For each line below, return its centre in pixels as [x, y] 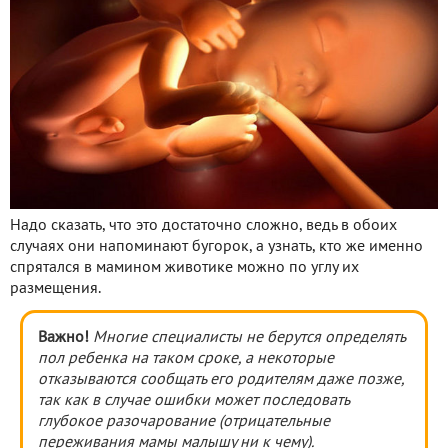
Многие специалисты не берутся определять [249, 337]
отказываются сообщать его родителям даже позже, [221, 379]
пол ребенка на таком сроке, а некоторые [186, 358]
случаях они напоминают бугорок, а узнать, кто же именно [216, 246]
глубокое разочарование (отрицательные [184, 421]
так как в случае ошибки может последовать [193, 400]
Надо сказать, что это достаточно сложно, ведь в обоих [203, 225]
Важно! [65, 337]
